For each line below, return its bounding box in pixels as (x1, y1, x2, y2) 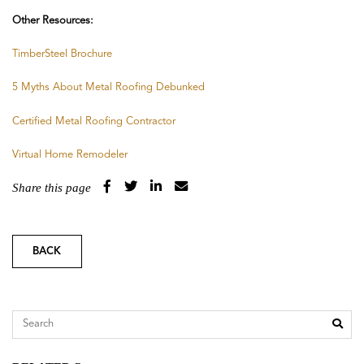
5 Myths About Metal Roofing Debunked (12, 82, 205, 93)
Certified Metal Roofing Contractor (12, 115, 175, 127)
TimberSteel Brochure (12, 48, 112, 59)
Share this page (12, 181, 91, 195)
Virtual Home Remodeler (12, 149, 128, 160)
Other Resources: (12, 15, 93, 26)
